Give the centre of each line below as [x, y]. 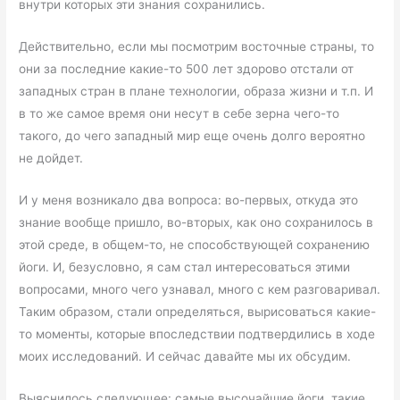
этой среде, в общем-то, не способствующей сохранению [195, 245]
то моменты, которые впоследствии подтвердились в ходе [197, 334]
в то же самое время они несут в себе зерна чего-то [179, 114]
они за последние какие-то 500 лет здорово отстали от [187, 69]
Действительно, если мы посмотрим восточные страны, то [197, 47]
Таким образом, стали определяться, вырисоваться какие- [198, 312]
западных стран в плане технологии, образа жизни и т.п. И [196, 92]
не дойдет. [51, 158]
